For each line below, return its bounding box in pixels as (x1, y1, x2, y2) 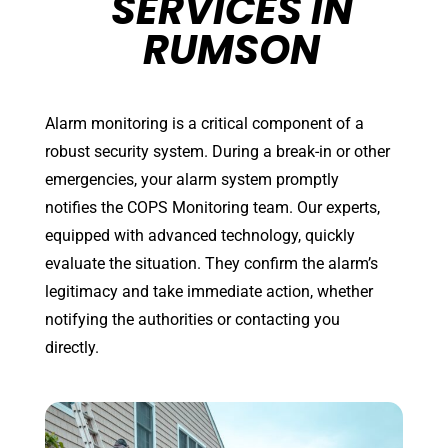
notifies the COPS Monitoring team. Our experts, (45, 198, 380, 218)
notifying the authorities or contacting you (45, 310, 340, 330)
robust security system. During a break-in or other (45, 142, 390, 162)
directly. (45, 338, 99, 358)
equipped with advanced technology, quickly (45, 226, 355, 246)
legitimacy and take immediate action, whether (45, 282, 373, 302)
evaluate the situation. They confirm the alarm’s (45, 254, 378, 274)
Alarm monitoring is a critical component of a (45, 114, 364, 134)
